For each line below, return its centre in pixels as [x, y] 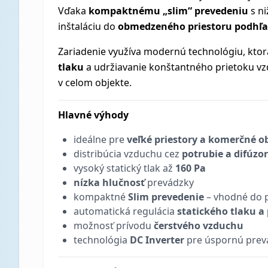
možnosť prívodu [114, 226]
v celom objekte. [95, 83]
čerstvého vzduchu [199, 226]
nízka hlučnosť [109, 182]
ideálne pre [100, 139]
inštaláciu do [88, 26]
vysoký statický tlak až [124, 168]
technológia [102, 240]
